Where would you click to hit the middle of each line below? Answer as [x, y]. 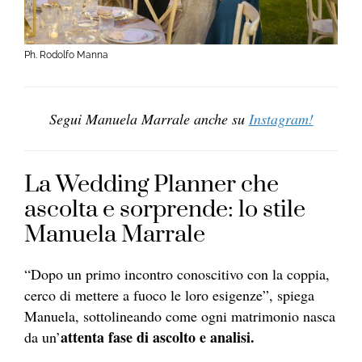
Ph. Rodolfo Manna [66, 55]
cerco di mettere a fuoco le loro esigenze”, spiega [169, 295]
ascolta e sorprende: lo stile [165, 209]
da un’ [42, 337]
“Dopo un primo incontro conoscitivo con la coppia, [177, 274]
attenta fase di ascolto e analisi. [158, 337]
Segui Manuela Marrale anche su [149, 118]
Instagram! [281, 118]
